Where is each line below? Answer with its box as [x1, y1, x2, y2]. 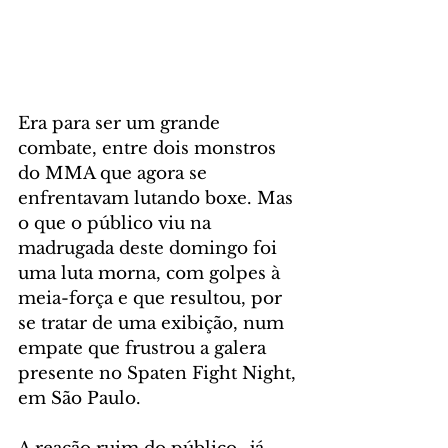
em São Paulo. [18, 387, 141, 409]
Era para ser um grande [18, 112, 225, 134]
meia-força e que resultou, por [18, 287, 287, 309]
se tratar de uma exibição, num [18, 312, 289, 334]
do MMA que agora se [18, 162, 212, 184]
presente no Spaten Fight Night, [18, 362, 301, 384]
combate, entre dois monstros [18, 137, 281, 159]
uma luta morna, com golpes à [18, 262, 285, 284]
